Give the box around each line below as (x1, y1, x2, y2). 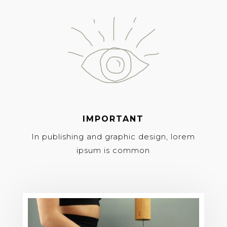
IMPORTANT (83, 114, 144, 124)
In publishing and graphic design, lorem (31, 132, 196, 141)
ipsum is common (77, 145, 150, 155)
